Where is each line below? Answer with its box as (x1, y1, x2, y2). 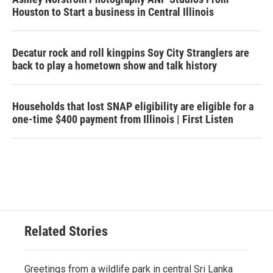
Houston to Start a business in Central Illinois (12, 5, 214, 18)
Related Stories (24, 224, 108, 239)
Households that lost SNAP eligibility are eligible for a (12, 100, 253, 113)
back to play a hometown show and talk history (12, 59, 217, 72)
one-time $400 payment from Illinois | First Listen (12, 113, 233, 126)
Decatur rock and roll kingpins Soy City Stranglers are (12, 46, 249, 59)
